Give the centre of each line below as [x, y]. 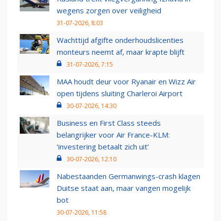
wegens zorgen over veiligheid [109, 11]
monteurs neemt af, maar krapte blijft [121, 52]
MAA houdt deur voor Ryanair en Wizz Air [126, 82]
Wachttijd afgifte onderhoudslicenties [120, 40]
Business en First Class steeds [109, 123]
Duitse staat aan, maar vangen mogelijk [124, 188]
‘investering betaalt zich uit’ [103, 147]
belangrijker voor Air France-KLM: [113, 135]
